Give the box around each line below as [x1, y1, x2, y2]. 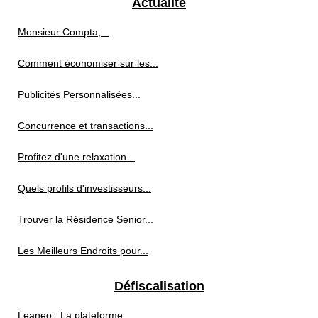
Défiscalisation [114, 279, 204, 294]
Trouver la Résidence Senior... [18, 214, 153, 226]
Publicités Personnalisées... [18, 89, 141, 101]
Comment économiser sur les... [18, 57, 158, 70]
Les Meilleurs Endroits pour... [18, 245, 148, 257]
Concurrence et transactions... [18, 120, 153, 132]
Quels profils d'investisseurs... [18, 182, 151, 194]
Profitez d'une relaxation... [18, 151, 135, 163]
